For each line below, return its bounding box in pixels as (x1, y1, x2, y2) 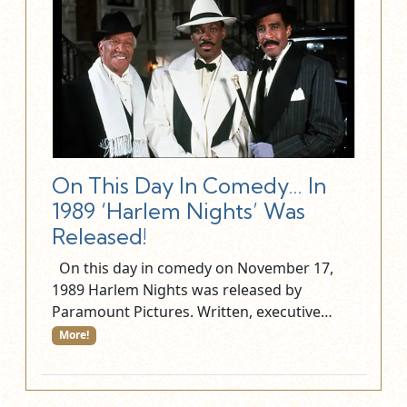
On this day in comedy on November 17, (52, 258, 333, 279)
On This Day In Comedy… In (52, 173, 326, 200)
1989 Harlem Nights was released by (52, 280, 302, 301)
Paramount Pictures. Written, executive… (52, 302, 336, 323)
